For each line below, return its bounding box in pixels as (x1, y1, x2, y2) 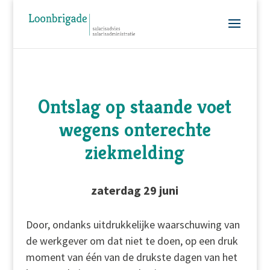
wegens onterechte (58, 118, 211, 142)
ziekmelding (85, 140, 185, 165)
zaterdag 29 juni (91, 183, 179, 198)
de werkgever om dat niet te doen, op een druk (25, 234, 238, 248)
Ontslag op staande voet (38, 95, 232, 119)
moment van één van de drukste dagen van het (25, 250, 237, 264)
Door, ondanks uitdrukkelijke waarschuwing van (25, 218, 240, 231)
